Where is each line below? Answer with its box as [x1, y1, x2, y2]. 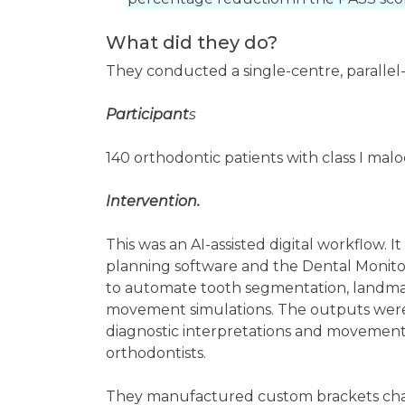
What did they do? [106, 32, 282, 53]
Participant [106, 106, 189, 123]
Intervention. [106, 193, 200, 210]
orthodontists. [106, 344, 210, 362]
